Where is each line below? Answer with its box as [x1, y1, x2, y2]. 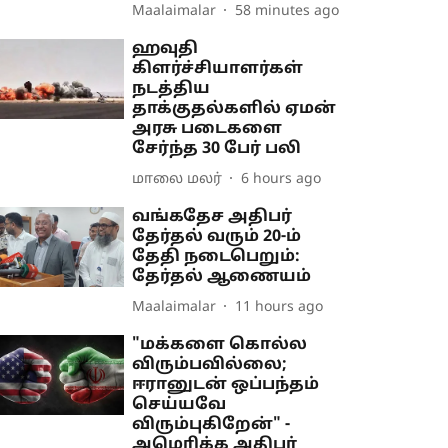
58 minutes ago [235, 2, 340, 20]
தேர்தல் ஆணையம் [132, 267, 312, 287]
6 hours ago [241, 170, 322, 188]
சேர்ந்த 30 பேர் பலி [132, 139, 302, 159]
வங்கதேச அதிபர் [132, 207, 293, 227]
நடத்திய [132, 79, 211, 99]
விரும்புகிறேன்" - [132, 415, 291, 435]
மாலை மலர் [132, 170, 223, 188]
